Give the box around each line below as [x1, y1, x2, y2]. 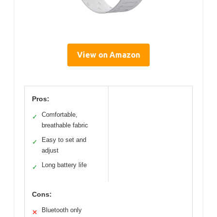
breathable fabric [42, 122, 88, 129]
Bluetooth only [42, 206, 82, 214]
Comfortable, [42, 111, 77, 119]
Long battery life [42, 161, 87, 169]
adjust [42, 147, 59, 155]
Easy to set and [42, 136, 86, 144]
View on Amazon [77, 50, 140, 60]
